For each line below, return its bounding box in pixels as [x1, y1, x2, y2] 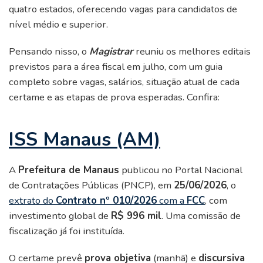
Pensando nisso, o [9, 45, 89, 59]
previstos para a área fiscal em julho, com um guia [9, 60, 222, 74]
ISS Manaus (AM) [9, 127, 160, 153]
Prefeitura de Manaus [18, 163, 119, 177]
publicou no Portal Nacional [119, 163, 242, 177]
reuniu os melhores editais [133, 45, 251, 59]
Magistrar [89, 45, 133, 59]
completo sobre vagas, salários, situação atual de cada [9, 75, 240, 89]
